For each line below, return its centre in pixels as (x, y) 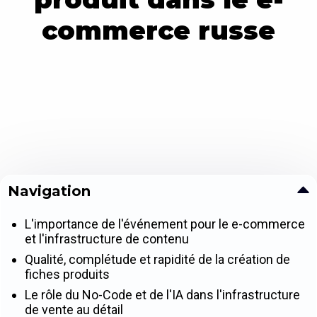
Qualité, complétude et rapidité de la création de (157, 260)
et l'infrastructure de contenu (107, 239)
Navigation (49, 191)
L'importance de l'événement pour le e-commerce (165, 224)
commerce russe (158, 31)
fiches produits (67, 275)
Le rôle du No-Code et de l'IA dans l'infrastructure (162, 295)
